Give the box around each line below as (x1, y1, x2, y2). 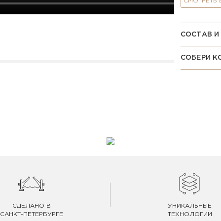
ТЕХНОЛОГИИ (167, 212, 212, 217)
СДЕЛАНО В (12, 203, 51, 209)
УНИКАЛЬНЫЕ (168, 203, 212, 209)
